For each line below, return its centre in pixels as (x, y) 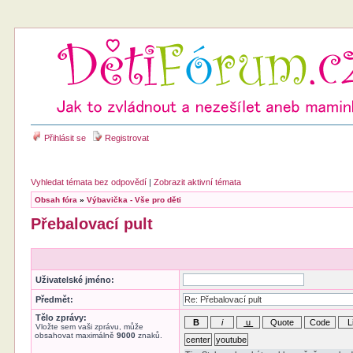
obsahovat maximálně (76, 335)
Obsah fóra (56, 200)
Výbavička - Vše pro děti (134, 200)
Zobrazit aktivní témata (198, 182)
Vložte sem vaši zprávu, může (90, 327)
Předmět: (55, 299)
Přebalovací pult (92, 224)
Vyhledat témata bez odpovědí (89, 182)
